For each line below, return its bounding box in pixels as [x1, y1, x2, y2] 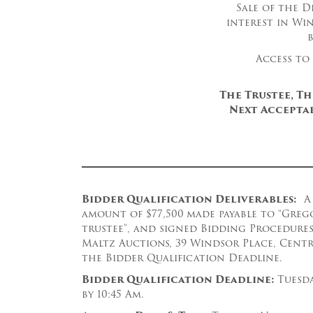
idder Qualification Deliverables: [89, 191, 297, 207]
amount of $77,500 [82, 206, 184, 221]
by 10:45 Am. [82, 286, 144, 302]
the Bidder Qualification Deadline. [82, 250, 282, 265]
